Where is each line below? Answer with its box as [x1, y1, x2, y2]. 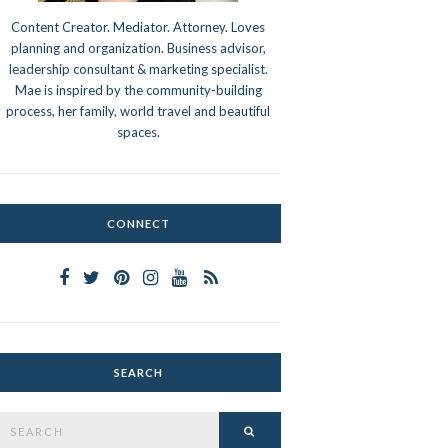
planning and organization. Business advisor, [10, 40, 266, 57]
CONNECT [106, 217, 170, 231]
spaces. [116, 124, 160, 141]
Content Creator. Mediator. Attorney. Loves [11, 19, 266, 36]
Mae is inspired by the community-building [14, 82, 262, 99]
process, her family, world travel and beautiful [6, 103, 271, 120]
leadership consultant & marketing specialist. [8, 61, 268, 78]
